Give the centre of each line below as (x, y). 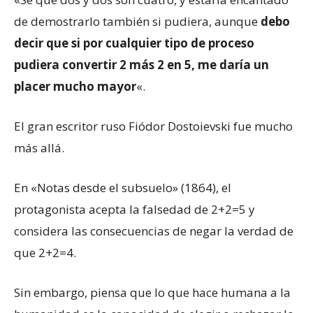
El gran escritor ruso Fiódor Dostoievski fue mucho (153, 126)
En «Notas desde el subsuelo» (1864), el (123, 188)
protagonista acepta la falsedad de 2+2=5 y (134, 210)
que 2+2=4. (45, 253)
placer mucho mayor (75, 87)
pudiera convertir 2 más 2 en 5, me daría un (141, 65)
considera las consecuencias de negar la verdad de (154, 231)
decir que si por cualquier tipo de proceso (134, 43)
